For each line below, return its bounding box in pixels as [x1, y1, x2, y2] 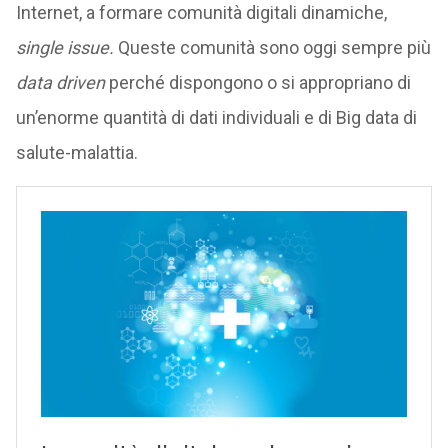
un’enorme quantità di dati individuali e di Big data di [15, 107, 417, 128]
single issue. [15, 37, 118, 58]
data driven [15, 72, 105, 93]
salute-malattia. [15, 142, 138, 163]
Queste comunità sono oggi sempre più [117, 37, 431, 58]
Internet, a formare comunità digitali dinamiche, [15, 2, 387, 23]
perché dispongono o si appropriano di [104, 72, 411, 93]
